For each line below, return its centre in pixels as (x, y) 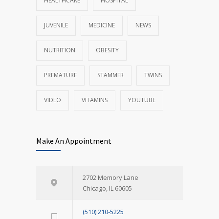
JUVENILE (56, 25)
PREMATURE (60, 75)
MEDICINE (102, 25)
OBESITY (107, 50)
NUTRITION (60, 50)
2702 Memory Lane (110, 177)
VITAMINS (95, 100)
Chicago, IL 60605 (107, 188)
